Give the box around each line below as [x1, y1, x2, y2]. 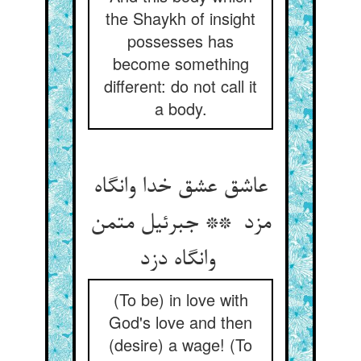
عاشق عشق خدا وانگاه [93, 175, 268, 201]
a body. [154, 97, 207, 120]
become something [112, 52, 249, 75]
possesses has [127, 29, 234, 52]
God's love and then [109, 310, 252, 334]
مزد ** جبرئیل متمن [90, 211, 271, 237]
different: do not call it [104, 74, 257, 98]
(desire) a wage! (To [109, 333, 252, 356]
